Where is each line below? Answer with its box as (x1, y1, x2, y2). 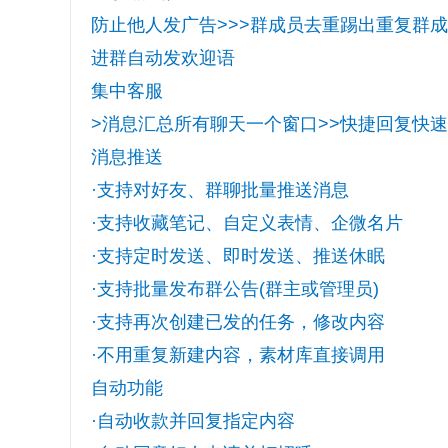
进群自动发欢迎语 (90, 48, 235, 68)
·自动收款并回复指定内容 (90, 411, 295, 431)
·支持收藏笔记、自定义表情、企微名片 (90, 213, 403, 233)
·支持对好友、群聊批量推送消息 (90, 180, 349, 200)
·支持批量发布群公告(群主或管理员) (90, 279, 379, 299)
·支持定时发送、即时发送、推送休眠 (90, 246, 385, 266)
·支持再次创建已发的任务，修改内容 (90, 312, 385, 332)
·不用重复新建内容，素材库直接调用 (90, 345, 385, 365)
